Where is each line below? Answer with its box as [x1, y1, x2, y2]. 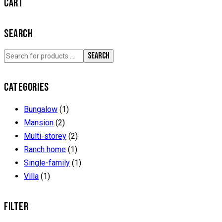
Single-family [24, 158, 70, 167]
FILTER [4, 200, 29, 214]
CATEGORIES [4, 80, 49, 94]
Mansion [24, 117, 54, 127]
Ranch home [24, 144, 66, 154]
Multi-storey [24, 131, 66, 141]
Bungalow [24, 104, 57, 114]
